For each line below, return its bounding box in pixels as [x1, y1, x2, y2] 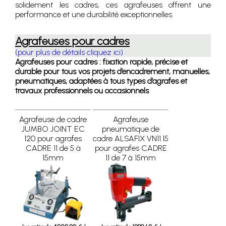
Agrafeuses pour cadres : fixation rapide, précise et [15, 57, 188, 67]
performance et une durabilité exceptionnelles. [15, 10, 174, 19]
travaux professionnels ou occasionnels [15, 86, 149, 95]
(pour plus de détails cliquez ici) [15, 47, 123, 57]
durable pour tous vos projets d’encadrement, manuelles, [15, 67, 210, 76]
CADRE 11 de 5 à [25, 143, 81, 153]
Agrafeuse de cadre [19, 115, 87, 124]
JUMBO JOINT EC [21, 124, 85, 134]
